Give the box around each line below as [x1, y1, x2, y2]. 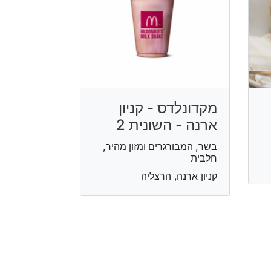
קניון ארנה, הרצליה [140, 169, 217, 182]
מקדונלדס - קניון [118, 99, 217, 117]
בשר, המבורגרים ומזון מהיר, [102, 140, 217, 152]
